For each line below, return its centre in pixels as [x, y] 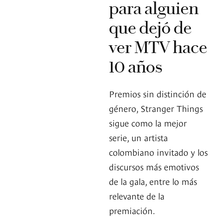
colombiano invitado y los [158, 152]
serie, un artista [138, 137]
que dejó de [150, 28]
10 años [136, 67]
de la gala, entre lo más [153, 181]
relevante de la [137, 196]
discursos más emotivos [154, 166]
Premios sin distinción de [158, 93]
